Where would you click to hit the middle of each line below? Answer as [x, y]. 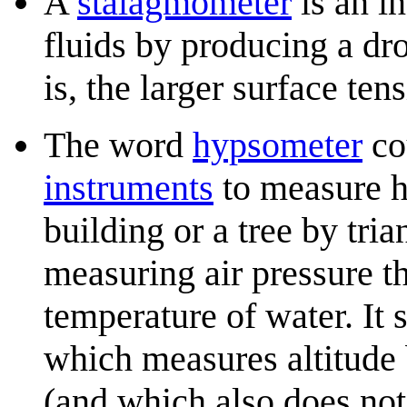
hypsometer [278, 144]
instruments [129, 187]
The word [118, 144]
